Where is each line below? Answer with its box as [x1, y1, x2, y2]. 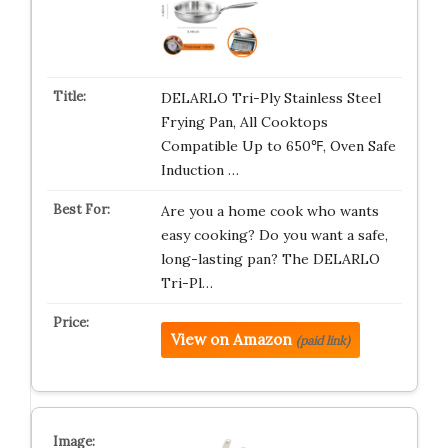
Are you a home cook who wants [160, 202, 379, 221]
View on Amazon [170, 330, 292, 350]
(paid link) [295, 333, 350, 349]
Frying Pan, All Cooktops [160, 113, 328, 132]
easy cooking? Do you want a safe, [160, 226, 388, 245]
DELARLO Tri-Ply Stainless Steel [160, 89, 381, 108]
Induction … [160, 161, 239, 180]
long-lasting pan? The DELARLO [160, 250, 380, 269]
